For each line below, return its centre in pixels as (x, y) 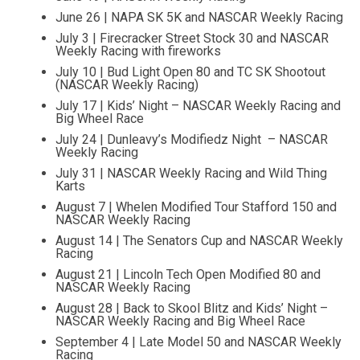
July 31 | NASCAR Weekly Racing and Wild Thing (191, 173)
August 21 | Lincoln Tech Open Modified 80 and (188, 274)
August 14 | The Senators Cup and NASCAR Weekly (199, 240)
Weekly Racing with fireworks (138, 51)
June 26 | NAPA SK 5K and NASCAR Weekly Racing (199, 17)
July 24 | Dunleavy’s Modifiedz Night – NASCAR (191, 139)
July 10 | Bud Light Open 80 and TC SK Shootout (190, 72)
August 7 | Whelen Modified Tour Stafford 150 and (196, 207)
